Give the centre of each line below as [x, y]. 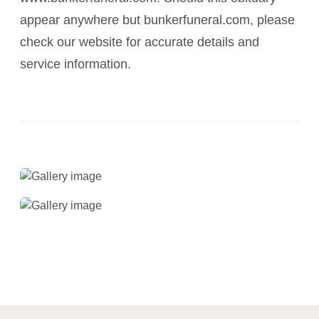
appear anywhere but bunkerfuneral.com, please [157, 20]
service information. [75, 64]
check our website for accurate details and [140, 42]
